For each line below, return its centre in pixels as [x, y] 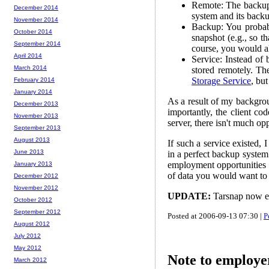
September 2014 [37, 44]
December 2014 [36, 8]
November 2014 [36, 20]
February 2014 [34, 80]
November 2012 [36, 188]
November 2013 [36, 116]
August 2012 [32, 224]
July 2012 [27, 236]
